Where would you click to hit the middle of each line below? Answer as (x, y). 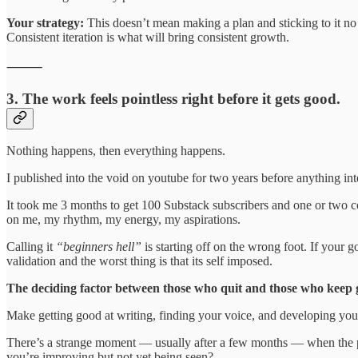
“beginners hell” (99, 247)
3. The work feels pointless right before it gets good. (173, 98)
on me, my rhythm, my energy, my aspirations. (123, 220)
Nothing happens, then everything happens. (116, 151)
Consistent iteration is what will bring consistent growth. (148, 37)
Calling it (31, 247)
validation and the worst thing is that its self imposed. (139, 261)
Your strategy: (47, 22)
